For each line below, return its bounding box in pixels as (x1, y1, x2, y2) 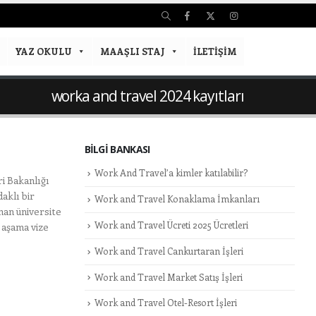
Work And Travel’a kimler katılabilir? (94, 166, 248, 178)
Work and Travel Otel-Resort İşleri (94, 296, 237, 309)
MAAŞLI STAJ (100, 45, 165, 57)
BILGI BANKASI (84, 142, 150, 156)
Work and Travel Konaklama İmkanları (94, 192, 260, 205)
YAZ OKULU (15, 45, 72, 57)
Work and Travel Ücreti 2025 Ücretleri (94, 218, 248, 231)
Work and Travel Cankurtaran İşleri (94, 244, 243, 257)
